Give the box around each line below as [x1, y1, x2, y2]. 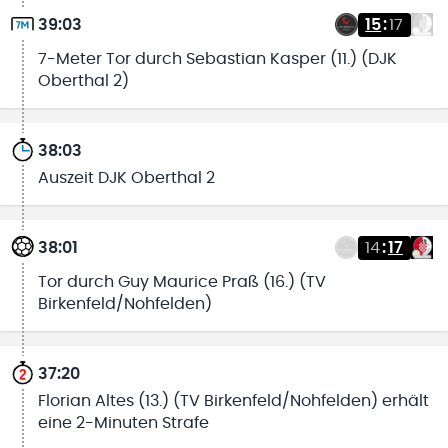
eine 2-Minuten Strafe [37, 414, 209, 431]
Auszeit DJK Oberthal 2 [37, 169, 215, 186]
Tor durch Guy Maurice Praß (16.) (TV [37, 273, 326, 290]
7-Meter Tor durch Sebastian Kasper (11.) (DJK [37, 50, 397, 67]
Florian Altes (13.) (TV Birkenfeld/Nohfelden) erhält [37, 392, 429, 409]
